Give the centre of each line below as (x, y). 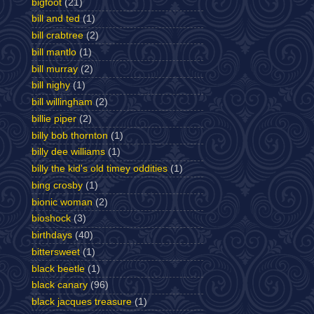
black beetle (58, 268)
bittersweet (56, 252)
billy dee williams (68, 152)
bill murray (55, 69)
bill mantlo (54, 52)
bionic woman (62, 202)
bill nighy (51, 86)
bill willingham (62, 102)
